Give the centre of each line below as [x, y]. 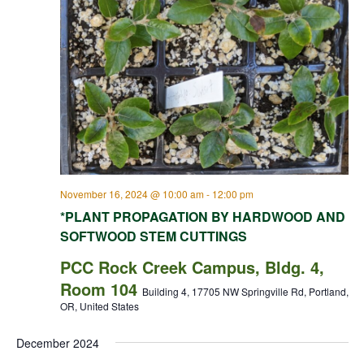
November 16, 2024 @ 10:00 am [132, 194]
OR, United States [99, 306]
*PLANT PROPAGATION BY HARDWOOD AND [202, 217]
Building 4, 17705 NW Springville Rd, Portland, [245, 292]
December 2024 [57, 343]
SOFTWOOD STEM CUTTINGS [153, 236]
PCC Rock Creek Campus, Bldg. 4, [192, 267]
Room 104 [101, 289]
